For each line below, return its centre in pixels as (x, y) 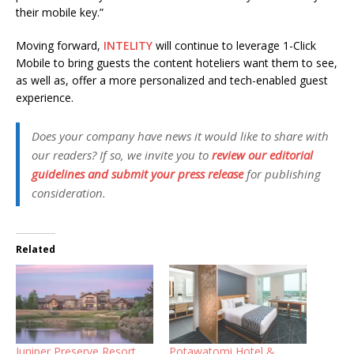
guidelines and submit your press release (137, 174)
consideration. (69, 193)
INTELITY (128, 46)
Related (36, 250)
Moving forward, (60, 46)
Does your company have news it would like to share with (180, 136)
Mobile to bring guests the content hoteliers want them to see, (177, 63)
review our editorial (262, 155)
